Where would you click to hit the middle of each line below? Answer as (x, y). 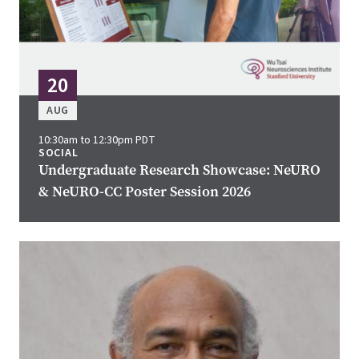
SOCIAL (58, 153)
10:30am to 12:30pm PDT (97, 141)
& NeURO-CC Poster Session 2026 (145, 192)
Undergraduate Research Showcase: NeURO (179, 170)
